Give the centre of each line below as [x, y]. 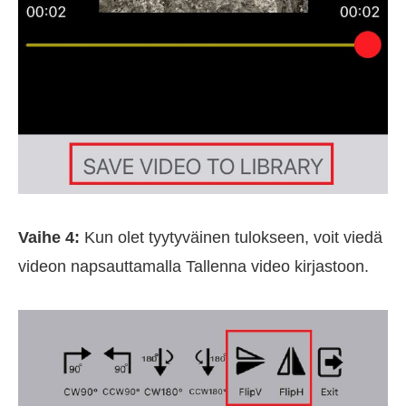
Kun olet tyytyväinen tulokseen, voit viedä [231, 238]
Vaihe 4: [49, 238]
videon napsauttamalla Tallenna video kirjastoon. [193, 267]
